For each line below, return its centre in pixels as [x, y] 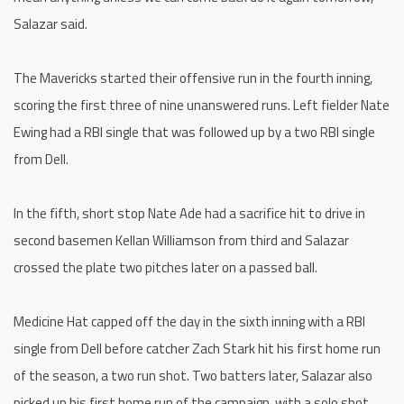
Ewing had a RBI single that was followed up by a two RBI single [194, 133]
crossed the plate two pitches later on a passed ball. [165, 268]
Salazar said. [50, 24]
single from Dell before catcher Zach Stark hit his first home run [197, 349]
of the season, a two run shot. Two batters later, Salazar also [193, 376]
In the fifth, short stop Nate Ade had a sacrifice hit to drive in [189, 214]
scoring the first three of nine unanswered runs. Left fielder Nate [202, 106]
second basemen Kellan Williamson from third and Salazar [181, 241]
